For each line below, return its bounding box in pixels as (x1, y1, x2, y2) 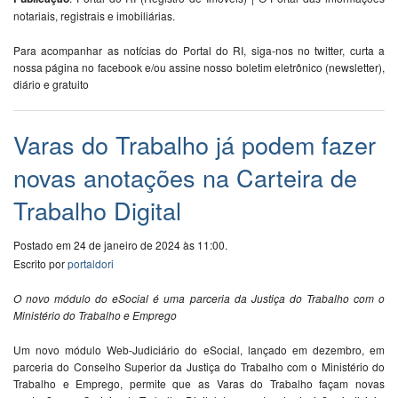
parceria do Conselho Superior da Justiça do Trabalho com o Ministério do (13, 359, 385, 375)
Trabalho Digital (13, 193, 181, 228)
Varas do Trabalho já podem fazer (13, 127, 376, 163)
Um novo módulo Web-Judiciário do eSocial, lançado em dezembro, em (13, 342, 385, 358)
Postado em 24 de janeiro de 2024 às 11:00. (13, 237, 227, 253)
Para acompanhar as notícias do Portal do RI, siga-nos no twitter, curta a (13, 43, 385, 59)
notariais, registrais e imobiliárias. (13, 8, 175, 24)
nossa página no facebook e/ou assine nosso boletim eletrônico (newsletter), (13, 60, 385, 76)
